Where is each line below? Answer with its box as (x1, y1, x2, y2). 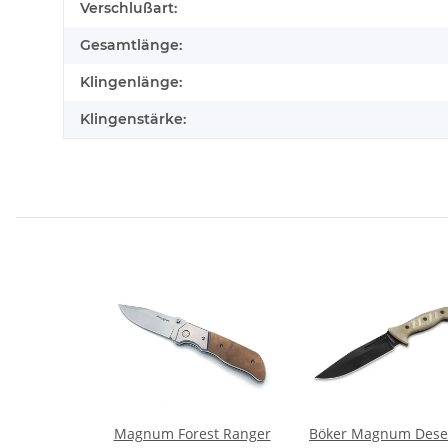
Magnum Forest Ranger (113, 424, 271, 444)
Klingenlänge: (80, 73, 182, 92)
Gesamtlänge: (80, 36, 182, 55)
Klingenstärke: (80, 110, 186, 129)
